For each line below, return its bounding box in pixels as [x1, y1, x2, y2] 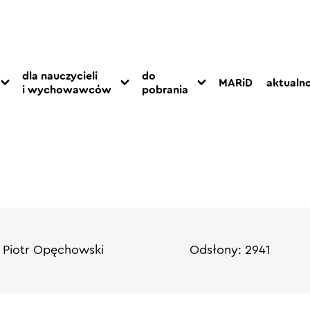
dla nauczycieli [22, 71, 98, 82]
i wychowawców [22, 84, 111, 96]
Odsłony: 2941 [190, 244, 271, 256]
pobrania [142, 84, 188, 96]
